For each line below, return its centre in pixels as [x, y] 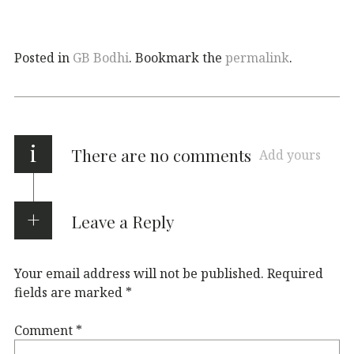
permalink [257, 57]
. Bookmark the [177, 57]
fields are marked [70, 292]
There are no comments [161, 154]
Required [295, 273]
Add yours [290, 154]
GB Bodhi [101, 57]
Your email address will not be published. [139, 273]
